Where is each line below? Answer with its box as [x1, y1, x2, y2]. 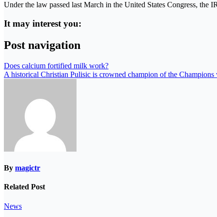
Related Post [4, 183, 45, 191]
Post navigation [4, 38, 80, 51]
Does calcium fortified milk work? [4, 61, 108, 70]
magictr [15, 163, 40, 172]
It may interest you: [4, 18, 81, 29]
